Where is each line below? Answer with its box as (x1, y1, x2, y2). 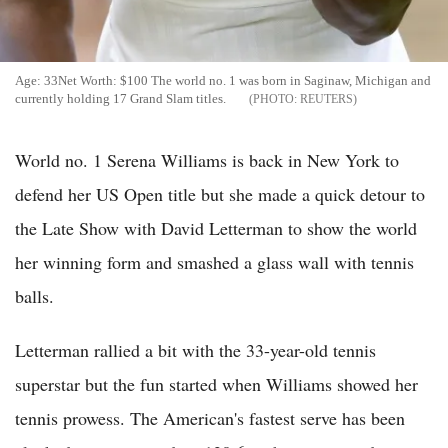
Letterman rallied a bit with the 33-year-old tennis (15, 338, 376, 363)
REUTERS (300, 92, 353, 107)
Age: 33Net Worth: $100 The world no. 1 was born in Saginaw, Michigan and (15, 73, 431, 89)
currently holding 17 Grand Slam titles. (15, 91, 229, 107)
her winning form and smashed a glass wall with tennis (15, 250, 414, 275)
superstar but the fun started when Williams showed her (15, 372, 418, 397)
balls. (15, 284, 54, 309)
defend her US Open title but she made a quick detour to (15, 182, 425, 207)
